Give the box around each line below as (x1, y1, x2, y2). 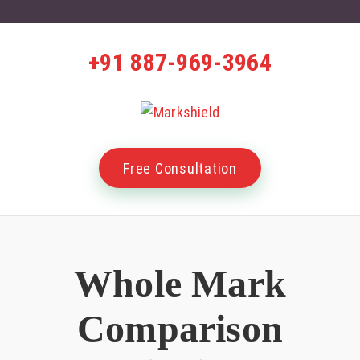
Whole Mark (74, 262, 286, 305)
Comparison (77, 307, 283, 350)
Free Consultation (123, 159, 237, 177)
